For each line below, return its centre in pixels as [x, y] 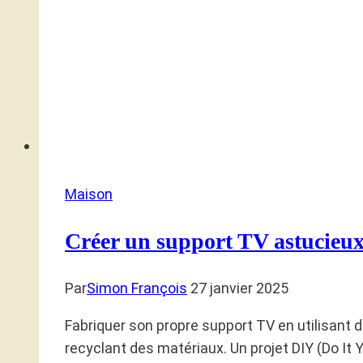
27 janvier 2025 [239, 288]
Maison [89, 194]
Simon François [137, 288]
